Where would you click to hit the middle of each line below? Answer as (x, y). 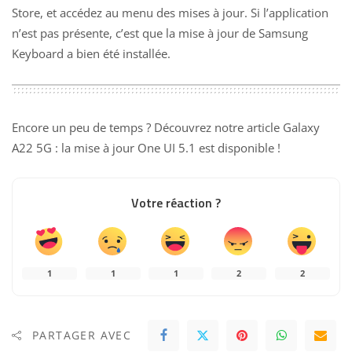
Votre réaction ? (176, 202)
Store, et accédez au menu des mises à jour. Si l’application (170, 13)
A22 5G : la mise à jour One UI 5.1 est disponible (143, 147)
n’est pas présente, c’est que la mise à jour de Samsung (160, 33)
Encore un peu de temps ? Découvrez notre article (147, 127)
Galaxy (301, 127)
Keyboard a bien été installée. (91, 54)
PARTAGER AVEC (82, 335)
